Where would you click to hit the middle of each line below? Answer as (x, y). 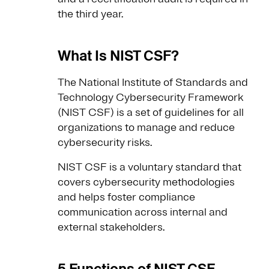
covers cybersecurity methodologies (146, 182)
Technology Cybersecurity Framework (150, 98)
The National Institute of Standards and (153, 83)
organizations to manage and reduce (146, 128)
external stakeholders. (111, 227)
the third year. (90, 14)
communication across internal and (143, 212)
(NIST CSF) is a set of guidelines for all (151, 113)
